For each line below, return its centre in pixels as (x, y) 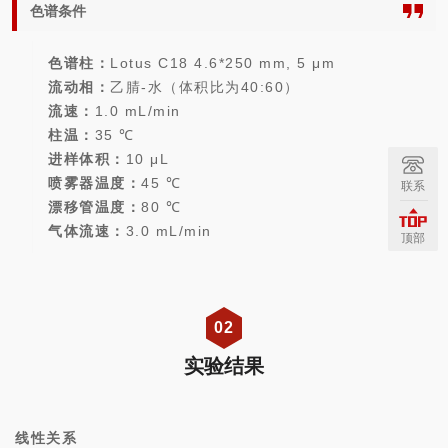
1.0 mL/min (137, 111)
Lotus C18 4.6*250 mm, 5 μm (222, 63)
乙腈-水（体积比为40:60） (205, 87)
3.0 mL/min (168, 231)
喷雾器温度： (94, 183)
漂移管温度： (94, 207)
